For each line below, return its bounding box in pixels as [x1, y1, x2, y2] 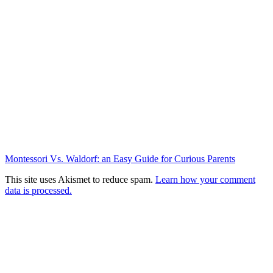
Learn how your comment [155, 174, 255, 185]
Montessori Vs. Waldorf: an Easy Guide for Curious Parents [5, 154, 235, 165]
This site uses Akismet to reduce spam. [5, 174, 155, 185]
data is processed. [5, 185, 72, 196]
